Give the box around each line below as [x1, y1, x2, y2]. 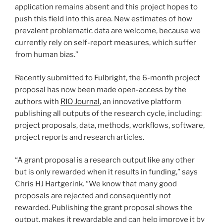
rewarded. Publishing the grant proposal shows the [15, 203, 192, 213]
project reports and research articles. [15, 132, 144, 142]
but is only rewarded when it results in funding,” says [15, 167, 198, 177]
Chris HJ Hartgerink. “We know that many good [15, 179, 177, 189]
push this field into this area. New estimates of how [15, 14, 192, 24]
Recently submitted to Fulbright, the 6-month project [15, 73, 200, 82]
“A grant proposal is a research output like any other [15, 156, 195, 165]
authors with [15, 97, 60, 106]
